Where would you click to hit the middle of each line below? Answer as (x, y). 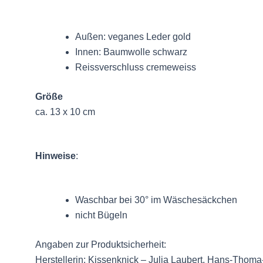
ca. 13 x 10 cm (65, 112)
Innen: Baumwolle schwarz (131, 52)
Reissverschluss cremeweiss (136, 68)
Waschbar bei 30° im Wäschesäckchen (156, 200)
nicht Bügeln (101, 215)
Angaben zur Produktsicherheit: (101, 245)
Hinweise (55, 156)
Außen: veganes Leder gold (133, 37)
